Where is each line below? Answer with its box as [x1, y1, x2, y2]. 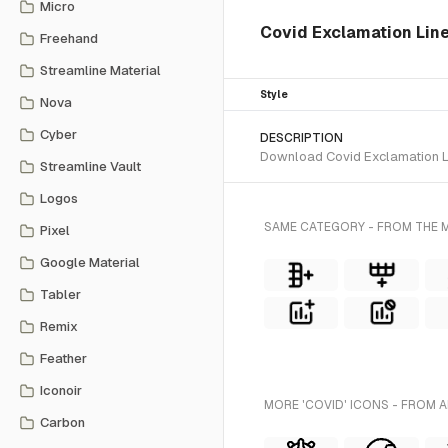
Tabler [40, 287, 81, 302]
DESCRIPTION [260, 131, 343, 145]
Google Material [40, 255, 140, 270]
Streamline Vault [40, 159, 141, 174]
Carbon [40, 415, 85, 430]
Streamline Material [40, 63, 161, 78]
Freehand [40, 31, 98, 46]
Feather [40, 351, 87, 366]
